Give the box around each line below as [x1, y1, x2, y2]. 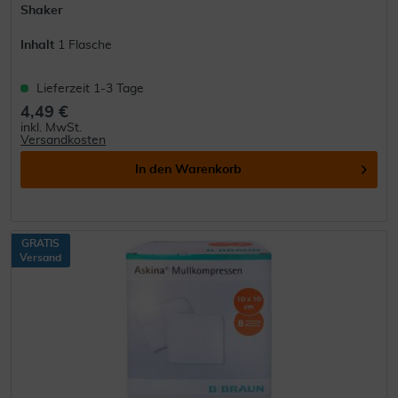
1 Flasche [58, 39, 113, 52]
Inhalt [20, 39, 59, 52]
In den [135, 163, 172, 177]
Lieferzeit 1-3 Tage [36, 83, 145, 96]
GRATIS [21, 237, 60, 249]
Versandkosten [20, 134, 107, 147]
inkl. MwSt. [20, 122, 83, 135]
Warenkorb [175, 163, 243, 177]
